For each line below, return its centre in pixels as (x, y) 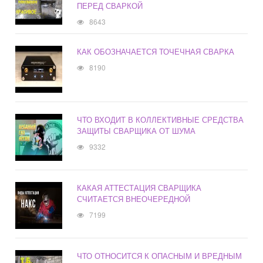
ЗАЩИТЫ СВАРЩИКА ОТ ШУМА (136, 131)
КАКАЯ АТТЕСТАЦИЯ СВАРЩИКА (139, 188)
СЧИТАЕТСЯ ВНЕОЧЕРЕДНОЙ (134, 199)
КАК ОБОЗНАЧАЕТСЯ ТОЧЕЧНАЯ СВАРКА (156, 52)
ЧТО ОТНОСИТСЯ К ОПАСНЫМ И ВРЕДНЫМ (160, 256)
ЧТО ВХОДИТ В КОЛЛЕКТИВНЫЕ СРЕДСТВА (161, 120)
